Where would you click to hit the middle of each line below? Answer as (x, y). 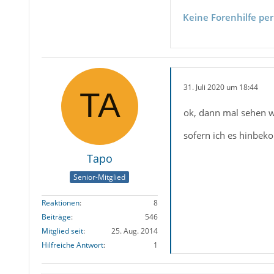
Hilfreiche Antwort (72, 245)
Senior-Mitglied (100, 177)
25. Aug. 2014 (134, 231)
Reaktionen (60, 202)
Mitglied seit (62, 231)
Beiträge (56, 217)
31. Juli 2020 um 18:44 (220, 87)
